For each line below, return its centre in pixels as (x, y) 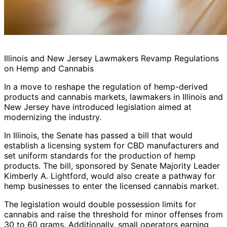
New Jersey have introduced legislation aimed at (98, 107)
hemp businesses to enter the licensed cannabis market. (111, 186)
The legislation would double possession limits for (100, 204)
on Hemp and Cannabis (49, 69)
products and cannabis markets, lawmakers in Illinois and (113, 97)
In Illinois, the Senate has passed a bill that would (98, 136)
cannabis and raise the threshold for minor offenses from (113, 215)
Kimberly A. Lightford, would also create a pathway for (110, 176)
